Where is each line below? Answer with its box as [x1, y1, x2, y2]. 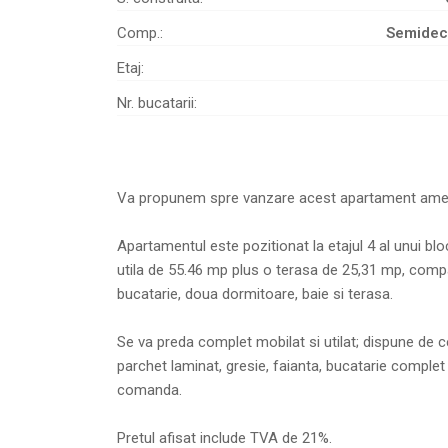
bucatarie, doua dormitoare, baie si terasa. [117, 285, 393, 304]
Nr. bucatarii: [117, 94, 197, 113]
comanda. [117, 381, 182, 400]
